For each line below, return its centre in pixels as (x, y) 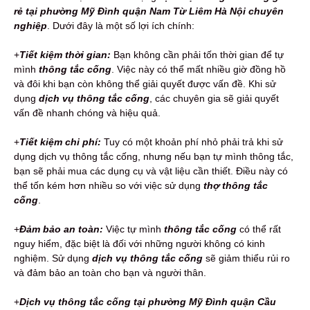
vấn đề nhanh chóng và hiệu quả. (87, 113)
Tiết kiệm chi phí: (60, 142)
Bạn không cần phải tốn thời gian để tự (197, 55)
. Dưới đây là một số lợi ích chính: (121, 26)
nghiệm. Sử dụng (52, 258)
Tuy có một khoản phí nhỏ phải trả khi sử (192, 142)
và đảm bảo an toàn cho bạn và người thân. (110, 273)
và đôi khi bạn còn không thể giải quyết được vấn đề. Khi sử (145, 84)
